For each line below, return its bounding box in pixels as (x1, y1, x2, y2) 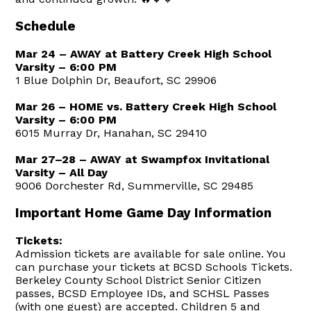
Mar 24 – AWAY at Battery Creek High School (15, 47, 272, 60)
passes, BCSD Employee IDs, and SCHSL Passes (15, 286, 270, 300)
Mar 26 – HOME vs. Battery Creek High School (15, 99, 277, 113)
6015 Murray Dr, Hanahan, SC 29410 (15, 126, 208, 140)
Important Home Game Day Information (15, 205, 272, 221)
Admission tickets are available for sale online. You (15, 246, 287, 260)
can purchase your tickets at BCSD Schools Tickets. (15, 260, 293, 274)
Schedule (15, 18, 76, 34)
